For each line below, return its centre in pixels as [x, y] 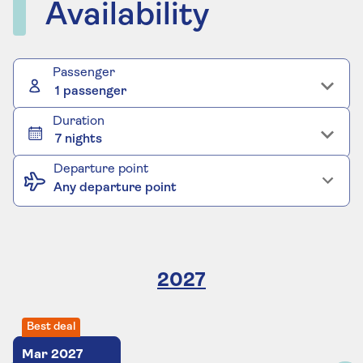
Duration [79, 121]
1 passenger [91, 91]
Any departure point [115, 188]
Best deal [51, 327]
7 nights [79, 139]
